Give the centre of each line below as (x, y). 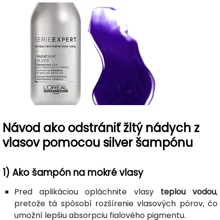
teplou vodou (188, 192)
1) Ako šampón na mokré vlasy (73, 172)
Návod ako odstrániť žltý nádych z (101, 128)
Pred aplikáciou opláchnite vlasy (87, 192)
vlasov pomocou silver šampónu (98, 142)
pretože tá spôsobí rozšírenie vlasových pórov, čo (116, 203)
